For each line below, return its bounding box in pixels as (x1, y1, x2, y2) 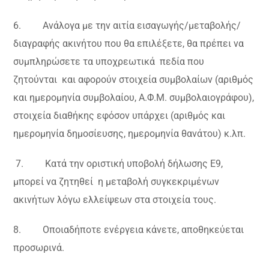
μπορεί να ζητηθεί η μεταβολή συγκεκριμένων (13, 176, 220, 188)
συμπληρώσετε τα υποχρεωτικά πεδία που (13, 56, 205, 68)
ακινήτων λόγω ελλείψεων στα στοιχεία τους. (13, 194, 217, 206)
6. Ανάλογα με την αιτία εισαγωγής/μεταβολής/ (13, 20, 241, 32)
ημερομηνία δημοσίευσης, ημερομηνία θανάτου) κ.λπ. (13, 128, 246, 140)
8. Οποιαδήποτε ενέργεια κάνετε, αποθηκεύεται (13, 224, 244, 236)
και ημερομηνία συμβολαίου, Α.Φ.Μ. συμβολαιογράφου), (13, 92, 255, 104)
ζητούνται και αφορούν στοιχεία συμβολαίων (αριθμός (13, 74, 254, 86)
